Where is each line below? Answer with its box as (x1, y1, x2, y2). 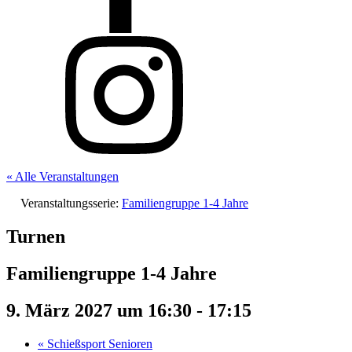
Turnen (6, 225, 65, 247)
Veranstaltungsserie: (20, 196, 122, 210)
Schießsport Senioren (44, 336, 152, 350)
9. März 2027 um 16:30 (6, 299, 192, 321)
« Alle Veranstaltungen (6, 170, 119, 183)
